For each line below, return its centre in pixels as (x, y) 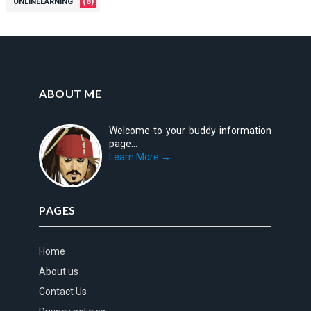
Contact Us (63, 291)
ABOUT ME (70, 94)
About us (59, 271)
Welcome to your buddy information (191, 131)
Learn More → (140, 157)
